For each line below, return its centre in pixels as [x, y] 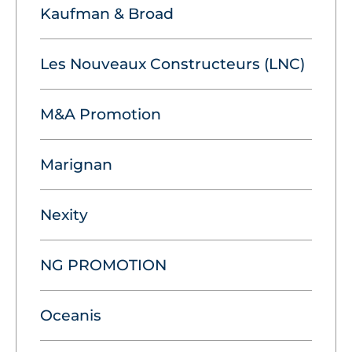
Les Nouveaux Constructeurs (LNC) [172, 64]
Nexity [64, 214]
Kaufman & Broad [107, 13]
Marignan [76, 164]
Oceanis [71, 315]
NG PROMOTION [103, 265]
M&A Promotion [101, 114]
